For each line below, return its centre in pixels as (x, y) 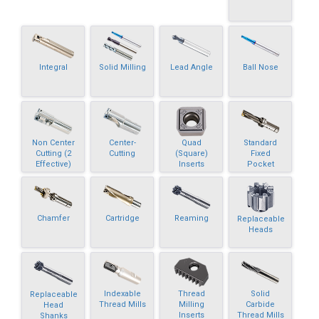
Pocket (260, 164)
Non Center (53, 142)
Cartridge (122, 218)
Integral (53, 67)
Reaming (191, 218)
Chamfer (53, 218)
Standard (261, 142)
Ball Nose (260, 67)
